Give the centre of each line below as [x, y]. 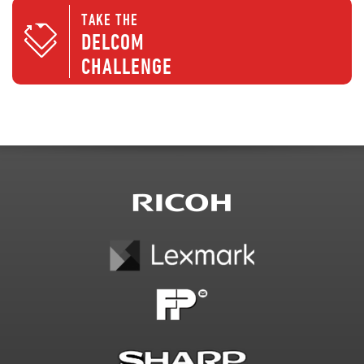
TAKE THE [110, 19]
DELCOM [113, 41]
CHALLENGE [127, 66]
